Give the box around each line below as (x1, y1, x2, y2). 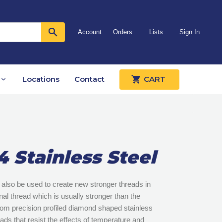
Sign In (179, 28, 200, 36)
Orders (113, 28, 133, 36)
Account (77, 28, 102, 36)
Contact (74, 74, 105, 84)
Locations (22, 74, 59, 84)
